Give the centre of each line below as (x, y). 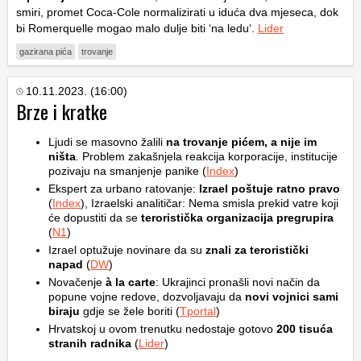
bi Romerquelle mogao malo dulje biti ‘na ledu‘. (137, 28)
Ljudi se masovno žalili (107, 141)
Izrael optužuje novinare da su (127, 249)
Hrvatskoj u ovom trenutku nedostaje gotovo (162, 328)
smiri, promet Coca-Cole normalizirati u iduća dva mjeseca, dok (177, 12)
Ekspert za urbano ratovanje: (124, 188)
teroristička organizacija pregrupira (236, 217)
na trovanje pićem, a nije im (241, 141)
